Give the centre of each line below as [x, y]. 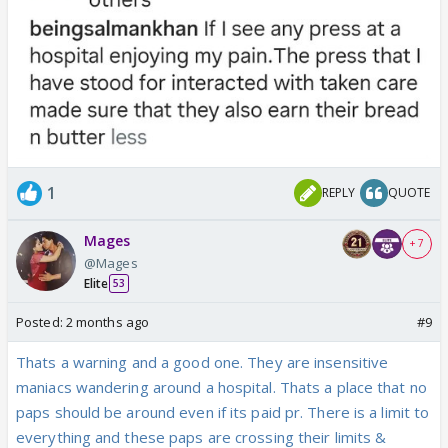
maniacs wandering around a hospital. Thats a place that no [221, 386]
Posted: [41, 321]
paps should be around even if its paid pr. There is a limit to [223, 411]
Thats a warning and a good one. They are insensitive [202, 361]
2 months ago [107, 321]
